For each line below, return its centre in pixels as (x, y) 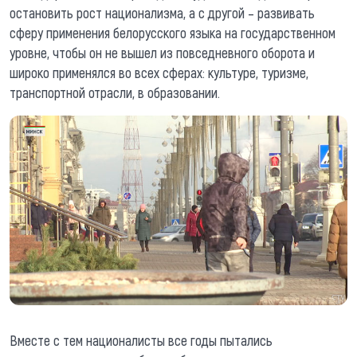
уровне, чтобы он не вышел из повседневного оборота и (162, 52)
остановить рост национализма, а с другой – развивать (162, 12)
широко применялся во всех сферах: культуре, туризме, (159, 72)
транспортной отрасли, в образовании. (115, 92)
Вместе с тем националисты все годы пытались (141, 341)
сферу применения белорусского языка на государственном (173, 32)
